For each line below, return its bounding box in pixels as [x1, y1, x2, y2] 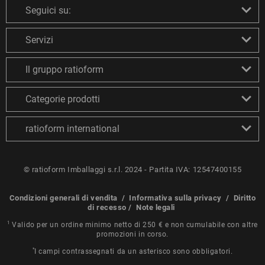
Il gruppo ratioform [25, 63, 104, 75]
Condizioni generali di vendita [9, 193, 118, 202]
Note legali [136, 202, 175, 212]
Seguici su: [25, 4, 71, 16]
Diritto [233, 193, 256, 202]
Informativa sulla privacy [129, 193, 222, 202]
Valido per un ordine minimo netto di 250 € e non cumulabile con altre [12, 220, 258, 229]
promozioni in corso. [96, 230, 169, 238]
